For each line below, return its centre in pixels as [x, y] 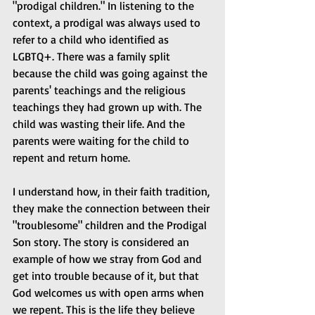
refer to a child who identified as [92, 40]
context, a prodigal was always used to [108, 23]
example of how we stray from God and [109, 259]
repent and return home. [71, 158]
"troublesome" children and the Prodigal [111, 225]
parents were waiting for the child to [102, 141]
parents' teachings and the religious [101, 90]
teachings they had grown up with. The [109, 107]
